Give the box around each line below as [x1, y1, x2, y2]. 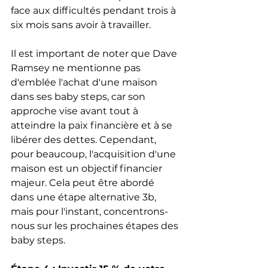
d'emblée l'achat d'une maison [11, 77, 160, 89]
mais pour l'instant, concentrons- [11, 206, 168, 218]
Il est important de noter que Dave [11, 48, 179, 60]
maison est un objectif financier [11, 163, 165, 175]
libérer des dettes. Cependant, [11, 134, 159, 146]
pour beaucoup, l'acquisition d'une [11, 148, 178, 160]
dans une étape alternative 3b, [11, 191, 159, 203]
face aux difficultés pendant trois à [11, 5, 178, 17]
